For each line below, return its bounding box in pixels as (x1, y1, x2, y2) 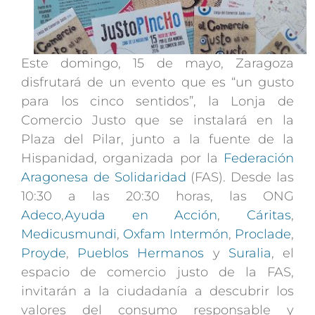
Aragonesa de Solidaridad (21, 169, 186, 185)
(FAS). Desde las (186, 169, 295, 185)
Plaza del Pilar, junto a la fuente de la (21, 131, 294, 147)
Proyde (21, 245, 66, 261)
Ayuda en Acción (65, 207, 218, 223)
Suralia (228, 245, 271, 261)
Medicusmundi (21, 226, 117, 242)
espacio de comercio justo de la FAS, (21, 264, 294, 280)
